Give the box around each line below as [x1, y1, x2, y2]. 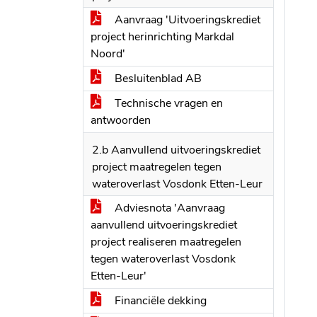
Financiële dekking [112, 293, 207, 309]
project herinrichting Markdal [91, 29, 234, 45]
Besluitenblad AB [112, 71, 202, 86]
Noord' [91, 46, 125, 62]
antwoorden [91, 113, 151, 128]
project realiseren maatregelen [91, 234, 241, 250]
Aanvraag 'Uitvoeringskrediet [112, 12, 260, 28]
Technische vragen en [112, 96, 223, 111]
